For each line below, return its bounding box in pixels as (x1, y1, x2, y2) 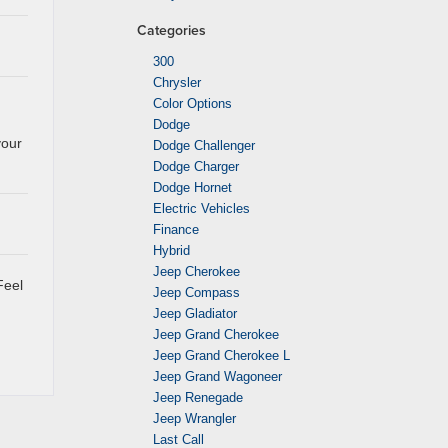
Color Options (153, 96, 232, 111)
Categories (137, 20, 206, 40)
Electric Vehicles (153, 201, 250, 216)
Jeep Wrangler (153, 411, 236, 426)
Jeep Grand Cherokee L (153, 348, 290, 363)
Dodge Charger (153, 159, 239, 174)
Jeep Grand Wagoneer (153, 369, 282, 384)
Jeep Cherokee (153, 264, 240, 279)
